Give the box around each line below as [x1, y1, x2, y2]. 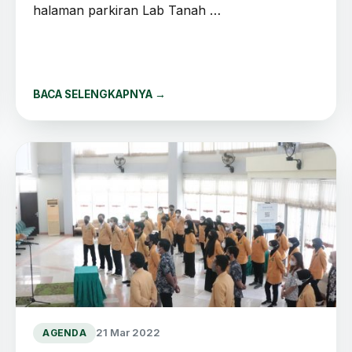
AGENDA [42, 327, 86, 339]
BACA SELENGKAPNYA [33, 87, 156, 101]
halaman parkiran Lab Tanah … [33, 2, 222, 18]
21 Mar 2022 [95, 326, 160, 339]
